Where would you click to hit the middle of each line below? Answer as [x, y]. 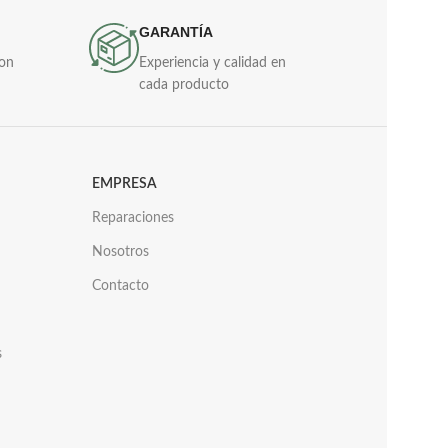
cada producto [183, 85]
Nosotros [120, 252]
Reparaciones [132, 218]
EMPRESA [124, 184]
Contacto [120, 286]
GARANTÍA [175, 32]
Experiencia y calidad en [212, 63]
